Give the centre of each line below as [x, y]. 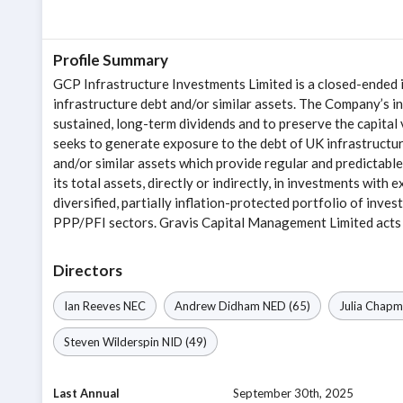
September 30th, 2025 [294, 394]
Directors [88, 271]
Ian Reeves [92, 306]
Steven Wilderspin [112, 342]
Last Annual [86, 394]
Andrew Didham [217, 306]
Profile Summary [111, 60]
